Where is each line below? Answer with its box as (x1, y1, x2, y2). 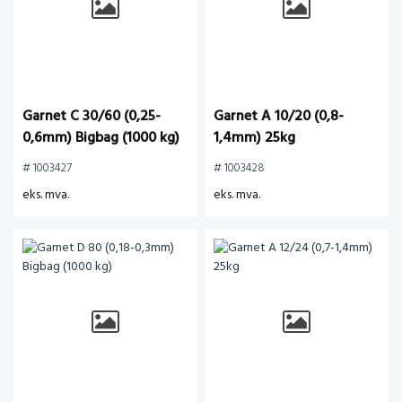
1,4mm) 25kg (214, 127, 295, 150)
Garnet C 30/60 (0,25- (22, 105, 161, 128)
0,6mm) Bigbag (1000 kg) (22, 127, 179, 150)
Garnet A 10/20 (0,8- (214, 105, 344, 128)
